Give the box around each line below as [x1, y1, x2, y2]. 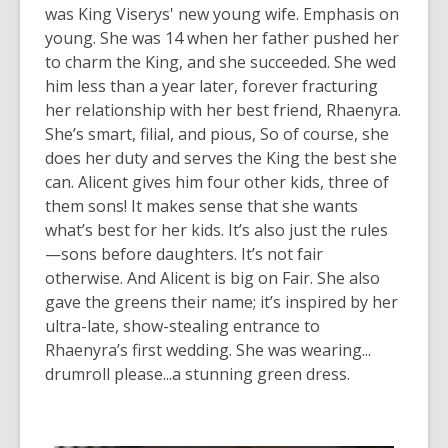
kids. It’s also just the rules [187, 219, 388, 242]
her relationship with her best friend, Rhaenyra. [45, 99, 401, 122]
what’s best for [45, 219, 161, 242]
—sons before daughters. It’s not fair [45, 243, 323, 266]
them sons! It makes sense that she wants [45, 195, 358, 218]
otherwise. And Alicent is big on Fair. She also [45, 267, 380, 290]
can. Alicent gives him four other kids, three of [45, 171, 389, 194]
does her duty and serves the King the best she [45, 147, 397, 170]
